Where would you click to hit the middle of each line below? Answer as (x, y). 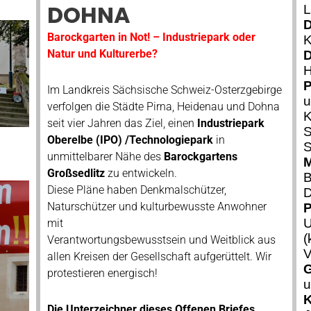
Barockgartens (200, 157)
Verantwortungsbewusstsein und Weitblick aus (161, 240)
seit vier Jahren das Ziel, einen (122, 123)
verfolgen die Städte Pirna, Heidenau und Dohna (163, 107)
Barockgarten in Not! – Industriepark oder (151, 37)
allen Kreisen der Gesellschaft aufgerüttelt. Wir (159, 257)
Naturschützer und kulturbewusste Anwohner (157, 207)
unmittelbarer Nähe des (105, 157)
